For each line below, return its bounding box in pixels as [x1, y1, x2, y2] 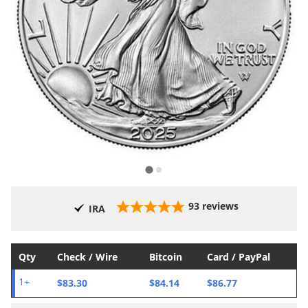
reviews [202, 199, 239, 212]
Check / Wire [57, 250, 118, 263]
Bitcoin [149, 250, 182, 263]
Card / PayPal [207, 250, 270, 263]
